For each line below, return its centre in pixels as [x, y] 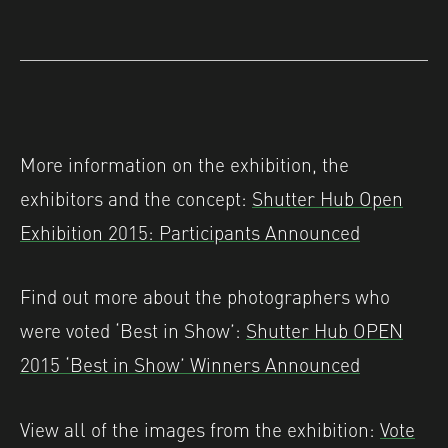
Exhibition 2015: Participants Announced [190, 230]
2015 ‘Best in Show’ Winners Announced [190, 363]
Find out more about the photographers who [205, 295]
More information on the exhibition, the [184, 162]
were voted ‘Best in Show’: [133, 329]
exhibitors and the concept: [136, 196]
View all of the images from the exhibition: [200, 428]
